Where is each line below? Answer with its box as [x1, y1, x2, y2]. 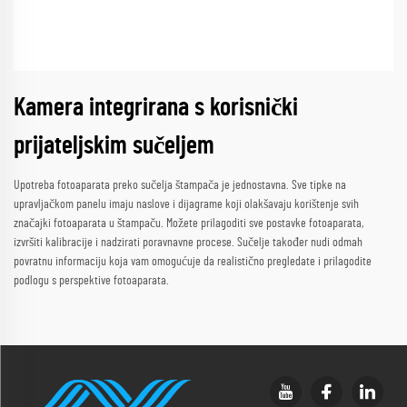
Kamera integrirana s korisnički [14, 94, 298, 121]
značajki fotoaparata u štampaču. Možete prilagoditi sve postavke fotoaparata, [14, 216, 363, 230]
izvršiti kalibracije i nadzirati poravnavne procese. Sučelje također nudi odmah [14, 235, 362, 249]
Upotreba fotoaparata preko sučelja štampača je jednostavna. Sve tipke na [14, 178, 346, 192]
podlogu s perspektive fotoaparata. [14, 273, 169, 287]
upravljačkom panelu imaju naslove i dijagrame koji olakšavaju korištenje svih [14, 197, 359, 211]
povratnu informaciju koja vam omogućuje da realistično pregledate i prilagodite [14, 254, 372, 268]
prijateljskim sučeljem [14, 133, 214, 159]
